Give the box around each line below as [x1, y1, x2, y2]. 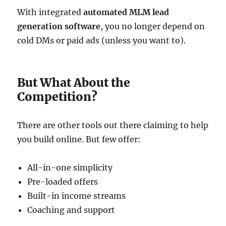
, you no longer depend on [100, 21, 205, 31]
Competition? [17, 89, 98, 104]
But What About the [17, 75, 131, 90]
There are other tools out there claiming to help [17, 120, 209, 130]
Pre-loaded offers [27, 177, 98, 187]
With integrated [17, 7, 84, 17]
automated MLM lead [83, 7, 169, 17]
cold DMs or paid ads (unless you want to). [17, 35, 186, 45]
